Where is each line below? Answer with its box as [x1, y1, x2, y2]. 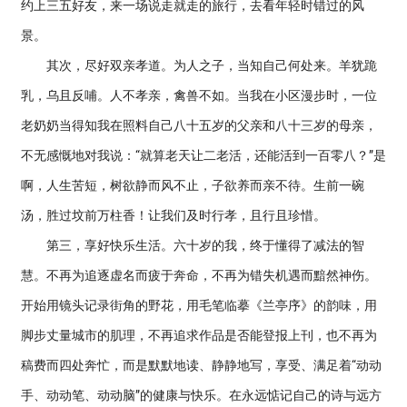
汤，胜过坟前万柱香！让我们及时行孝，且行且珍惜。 [21, 208, 326, 223]
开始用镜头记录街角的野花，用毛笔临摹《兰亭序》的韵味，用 [21, 298, 377, 313]
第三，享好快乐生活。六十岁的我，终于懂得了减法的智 [21, 238, 364, 253]
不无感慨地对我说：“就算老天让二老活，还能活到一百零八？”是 [21, 148, 386, 163]
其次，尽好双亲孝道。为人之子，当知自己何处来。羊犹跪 [21, 58, 377, 73]
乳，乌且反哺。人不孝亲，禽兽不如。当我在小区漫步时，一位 [21, 88, 377, 103]
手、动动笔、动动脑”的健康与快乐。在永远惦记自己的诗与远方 [21, 388, 382, 402]
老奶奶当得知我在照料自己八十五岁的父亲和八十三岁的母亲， [21, 118, 377, 133]
